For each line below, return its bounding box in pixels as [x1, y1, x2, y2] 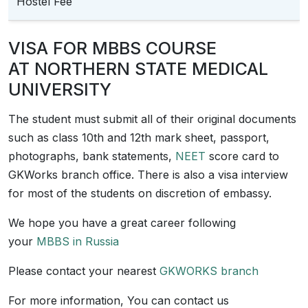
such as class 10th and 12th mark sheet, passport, [8, 131, 269, 144]
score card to [206, 149, 279, 163]
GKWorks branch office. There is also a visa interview [8, 168, 288, 181]
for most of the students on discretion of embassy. [8, 186, 272, 200]
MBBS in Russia [36, 234, 119, 248]
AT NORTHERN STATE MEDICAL [8, 58, 268, 79]
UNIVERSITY [8, 79, 111, 100]
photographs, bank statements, [8, 149, 175, 163]
